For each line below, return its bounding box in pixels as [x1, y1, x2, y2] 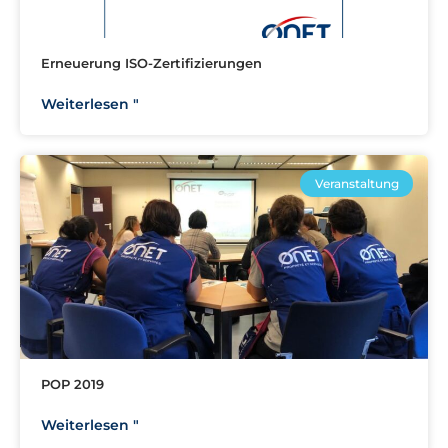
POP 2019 [41, 376, 104, 393]
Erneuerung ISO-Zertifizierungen [41, 55, 262, 72]
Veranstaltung [314, 175, 399, 191]
